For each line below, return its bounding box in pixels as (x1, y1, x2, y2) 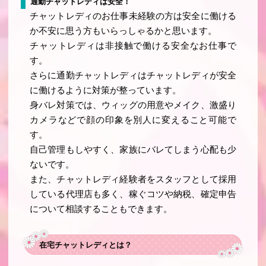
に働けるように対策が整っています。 (30, 85, 182, 96)
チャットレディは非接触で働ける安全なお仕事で (30, 41, 236, 51)
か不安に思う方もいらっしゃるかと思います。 (30, 26, 217, 36)
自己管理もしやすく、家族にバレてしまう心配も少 (30, 145, 236, 155)
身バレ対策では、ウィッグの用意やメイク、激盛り (30, 100, 236, 110)
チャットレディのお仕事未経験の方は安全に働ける (30, 11, 236, 21)
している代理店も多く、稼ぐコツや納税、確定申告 (30, 189, 236, 199)
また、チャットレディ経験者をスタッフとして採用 (30, 175, 236, 185)
